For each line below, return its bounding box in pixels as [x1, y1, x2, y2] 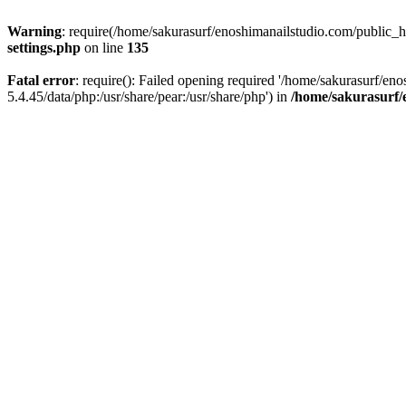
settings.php [7, 40, 81, 55]
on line [81, 40, 127, 55]
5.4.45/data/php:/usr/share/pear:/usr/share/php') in [7, 89, 291, 104]
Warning [7, 24, 62, 39]
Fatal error [7, 72, 75, 88]
